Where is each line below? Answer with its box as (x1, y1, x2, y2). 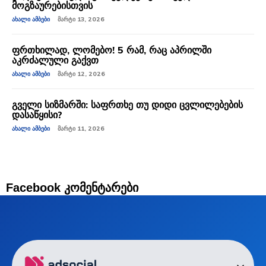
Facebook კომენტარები (6, 181, 138, 194)
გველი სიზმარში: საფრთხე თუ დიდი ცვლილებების (12, 99, 243, 110)
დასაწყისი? (12, 109, 62, 121)
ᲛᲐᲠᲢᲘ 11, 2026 (58, 125, 104, 132)
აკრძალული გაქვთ (12, 54, 99, 66)
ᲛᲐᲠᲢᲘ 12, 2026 (58, 70, 105, 78)
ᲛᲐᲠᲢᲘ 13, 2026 (58, 15, 104, 23)
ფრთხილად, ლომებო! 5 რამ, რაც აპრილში (12, 44, 211, 56)
